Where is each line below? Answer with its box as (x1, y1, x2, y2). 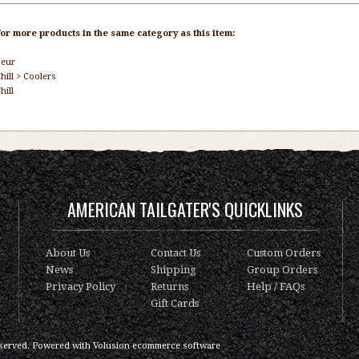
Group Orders (247, 264, 317, 276)
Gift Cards (151, 297, 199, 309)
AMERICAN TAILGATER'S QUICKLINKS (67, 196, 303, 222)
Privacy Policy (46, 280, 115, 292)
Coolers (23, 71, 56, 82)
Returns (151, 280, 188, 292)
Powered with (30, 341, 93, 351)
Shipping (151, 264, 196, 276)
